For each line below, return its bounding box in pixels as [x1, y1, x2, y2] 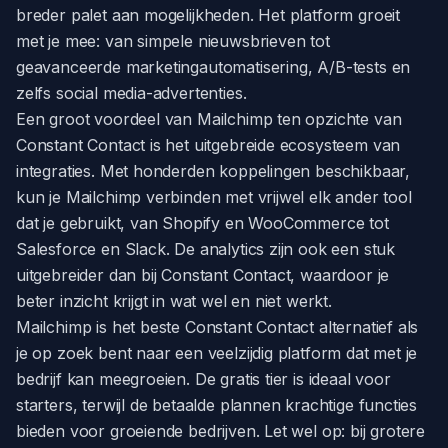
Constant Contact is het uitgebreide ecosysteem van [16, 135, 401, 155]
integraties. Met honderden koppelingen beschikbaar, [16, 161, 411, 181]
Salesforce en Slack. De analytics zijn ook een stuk [16, 239, 396, 259]
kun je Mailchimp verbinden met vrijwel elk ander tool [16, 187, 412, 207]
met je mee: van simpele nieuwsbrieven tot [16, 31, 330, 51]
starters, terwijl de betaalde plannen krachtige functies [16, 395, 418, 415]
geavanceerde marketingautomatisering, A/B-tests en [16, 57, 411, 77]
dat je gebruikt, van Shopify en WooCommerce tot [16, 213, 389, 233]
